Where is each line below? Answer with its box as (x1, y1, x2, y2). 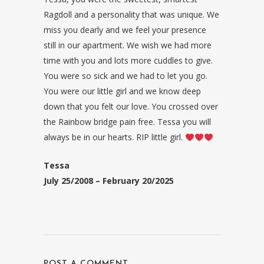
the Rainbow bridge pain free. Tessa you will (44, 116, 211, 128)
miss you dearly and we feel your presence (44, 24, 206, 36)
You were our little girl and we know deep (44, 85, 201, 97)
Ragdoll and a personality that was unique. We (44, 9, 219, 21)
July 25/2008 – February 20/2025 (44, 175, 174, 187)
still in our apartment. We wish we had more (44, 39, 212, 51)
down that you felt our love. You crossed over (44, 101, 218, 113)
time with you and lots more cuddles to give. (44, 55, 213, 67)
